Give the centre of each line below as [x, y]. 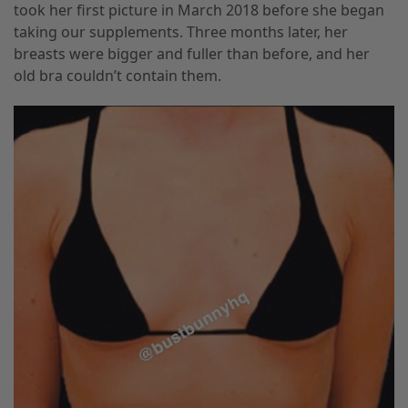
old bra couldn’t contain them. [117, 76]
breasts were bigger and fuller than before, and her [192, 54]
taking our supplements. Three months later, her [181, 32]
